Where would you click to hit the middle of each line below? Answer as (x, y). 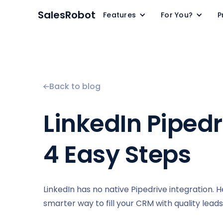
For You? (177, 15)
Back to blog (75, 86)
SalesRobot (67, 15)
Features (119, 15)
